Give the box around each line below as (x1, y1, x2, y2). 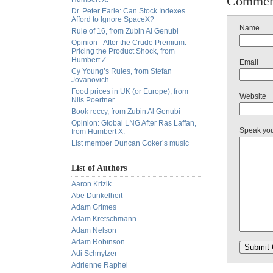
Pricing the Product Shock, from (71, 47, 175, 55)
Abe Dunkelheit (71, 191, 122, 200)
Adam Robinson (71, 238, 125, 246)
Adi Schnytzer (71, 249, 117, 258)
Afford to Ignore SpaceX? (71, 15, 154, 24)
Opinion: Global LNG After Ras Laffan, (71, 119, 196, 127)
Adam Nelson (71, 226, 116, 235)
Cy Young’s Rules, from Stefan (71, 67, 172, 76)
